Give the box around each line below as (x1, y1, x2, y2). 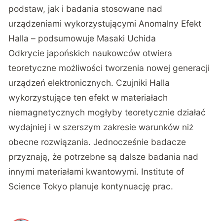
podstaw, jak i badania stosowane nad (8, 3, 163, 14)
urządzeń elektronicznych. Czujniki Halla (8, 77, 170, 88)
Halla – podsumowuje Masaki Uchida (8, 33, 156, 44)
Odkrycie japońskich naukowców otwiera (8, 48, 173, 59)
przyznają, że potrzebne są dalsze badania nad (8, 151, 199, 162)
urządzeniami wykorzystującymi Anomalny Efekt (8, 18, 202, 29)
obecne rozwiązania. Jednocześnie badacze (8, 137, 186, 147)
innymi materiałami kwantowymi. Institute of (8, 166, 184, 177)
